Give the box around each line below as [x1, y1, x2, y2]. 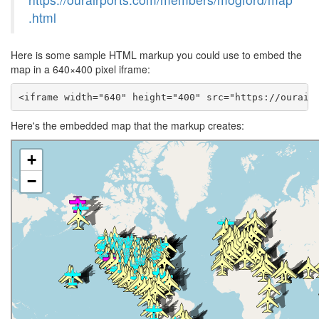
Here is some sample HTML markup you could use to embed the [11, 48, 302, 62]
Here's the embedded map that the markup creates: [11, 118, 244, 132]
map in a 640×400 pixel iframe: [11, 62, 150, 76]
